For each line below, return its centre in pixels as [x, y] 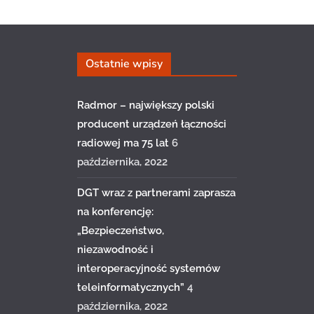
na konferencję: [115, 212]
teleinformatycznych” [131, 287]
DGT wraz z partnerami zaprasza [156, 193]
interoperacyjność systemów [149, 268]
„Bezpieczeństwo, [121, 231]
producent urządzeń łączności [152, 124]
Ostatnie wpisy [124, 64]
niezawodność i [115, 250]
